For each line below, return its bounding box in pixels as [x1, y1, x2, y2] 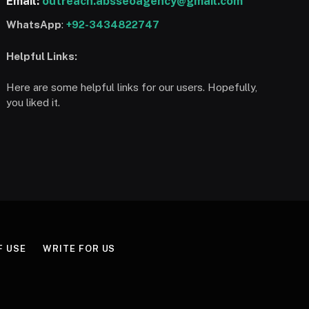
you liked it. [6, 96, 61, 108]
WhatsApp [6, 19, 62, 31]
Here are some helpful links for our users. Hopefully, [6, 81, 258, 93]
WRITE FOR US [43, 243, 116, 254]
